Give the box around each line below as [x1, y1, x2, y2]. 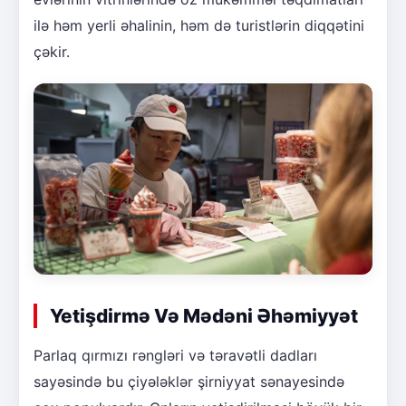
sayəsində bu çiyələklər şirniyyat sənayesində [34, 372, 344, 391]
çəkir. [34, 43, 70, 62]
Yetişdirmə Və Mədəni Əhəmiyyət [50, 304, 358, 327]
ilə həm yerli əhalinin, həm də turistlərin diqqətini [34, 16, 364, 35]
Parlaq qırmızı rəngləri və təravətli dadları [34, 345, 317, 364]
